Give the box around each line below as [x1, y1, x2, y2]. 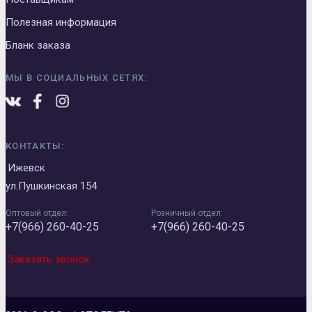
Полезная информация [6, 16, 116, 29]
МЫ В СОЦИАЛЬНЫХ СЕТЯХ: [6, 72, 148, 84]
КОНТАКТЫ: [6, 141, 65, 152]
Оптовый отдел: [6, 208, 68, 219]
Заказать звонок [8, 253, 90, 266]
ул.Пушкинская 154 [6, 180, 97, 193]
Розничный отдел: [150, 208, 223, 219]
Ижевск [8, 162, 45, 175]
